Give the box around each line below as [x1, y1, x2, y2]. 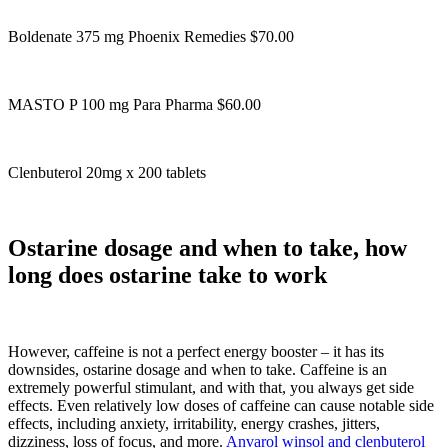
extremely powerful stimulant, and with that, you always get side [8, 379, 414, 397]
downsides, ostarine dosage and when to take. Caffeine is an [8, 361, 387, 379]
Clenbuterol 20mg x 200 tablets [8, 163, 206, 181]
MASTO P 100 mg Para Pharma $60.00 [8, 95, 261, 113]
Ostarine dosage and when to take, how [8, 235, 407, 262]
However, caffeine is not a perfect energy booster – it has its [8, 343, 384, 361]
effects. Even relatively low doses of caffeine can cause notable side [8, 397, 434, 415]
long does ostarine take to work [8, 262, 327, 289]
